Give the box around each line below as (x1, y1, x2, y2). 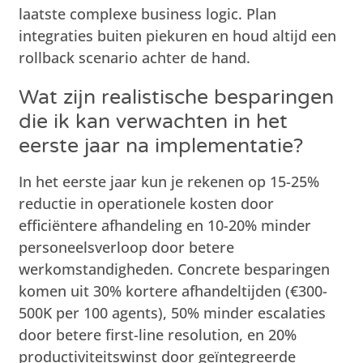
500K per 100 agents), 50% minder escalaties (19, 302, 327, 322)
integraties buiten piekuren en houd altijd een (19, 25, 337, 45)
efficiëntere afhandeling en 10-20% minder (19, 215, 312, 235)
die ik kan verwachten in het (19, 109, 288, 134)
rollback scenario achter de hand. (19, 47, 251, 67)
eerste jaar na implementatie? (19, 133, 304, 158)
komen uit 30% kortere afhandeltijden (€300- (19, 280, 328, 301)
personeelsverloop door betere (19, 237, 235, 257)
